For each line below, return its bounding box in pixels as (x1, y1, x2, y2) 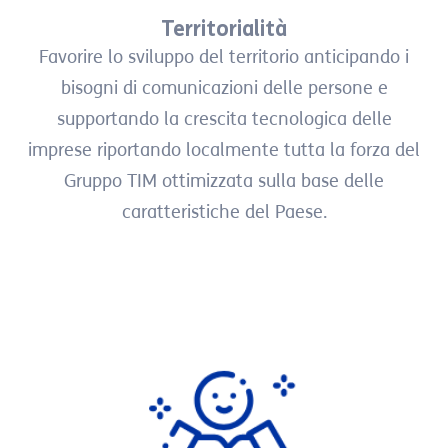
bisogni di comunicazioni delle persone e (60, 77, 388, 100)
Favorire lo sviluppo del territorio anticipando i (39, 46, 409, 69)
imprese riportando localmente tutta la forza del (28, 139, 420, 162)
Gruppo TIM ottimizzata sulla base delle (64, 170, 384, 193)
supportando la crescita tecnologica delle (56, 108, 392, 131)
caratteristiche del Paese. (121, 201, 327, 224)
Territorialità (161, 16, 287, 43)
